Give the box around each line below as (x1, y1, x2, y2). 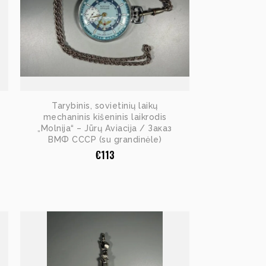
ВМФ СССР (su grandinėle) (48, 134, 161, 144)
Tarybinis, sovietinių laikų (52, 100, 158, 110)
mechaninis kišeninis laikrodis (43, 112, 167, 122)
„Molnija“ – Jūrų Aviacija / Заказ (37, 123, 172, 133)
